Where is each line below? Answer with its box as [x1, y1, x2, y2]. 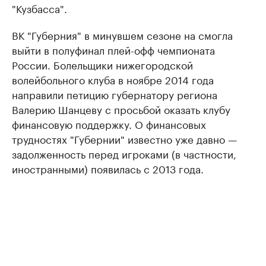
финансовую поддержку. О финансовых [12, 116, 206, 131]
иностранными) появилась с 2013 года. [12, 160, 204, 176]
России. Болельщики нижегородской [12, 56, 193, 72]
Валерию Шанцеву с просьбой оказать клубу [12, 101, 230, 116]
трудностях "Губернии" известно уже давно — [12, 131, 237, 146]
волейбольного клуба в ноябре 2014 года [12, 71, 214, 87]
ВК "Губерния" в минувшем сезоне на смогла [12, 27, 233, 42]
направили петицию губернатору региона [12, 86, 217, 102]
